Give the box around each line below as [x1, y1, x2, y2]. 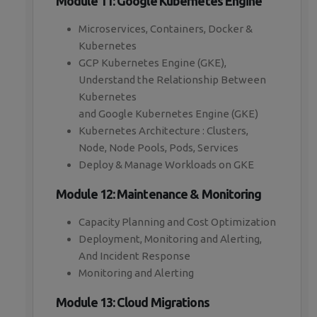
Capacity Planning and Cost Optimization [79, 216, 276, 229]
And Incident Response [79, 250, 190, 263]
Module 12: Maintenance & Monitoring [56, 187, 262, 202]
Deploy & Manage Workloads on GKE [79, 158, 254, 171]
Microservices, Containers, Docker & [79, 23, 253, 35]
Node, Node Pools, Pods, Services [79, 142, 238, 154]
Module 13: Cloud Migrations [56, 295, 209, 310]
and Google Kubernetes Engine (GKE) [79, 108, 258, 120]
